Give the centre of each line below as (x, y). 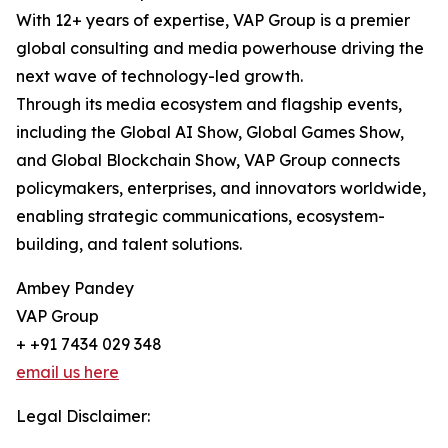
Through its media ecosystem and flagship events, (209, 104)
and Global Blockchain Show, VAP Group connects (208, 160)
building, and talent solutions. (129, 244)
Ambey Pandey (75, 288)
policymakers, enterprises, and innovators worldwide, (221, 188)
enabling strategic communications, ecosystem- (200, 216)
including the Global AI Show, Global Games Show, (210, 132)
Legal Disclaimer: (83, 416)
